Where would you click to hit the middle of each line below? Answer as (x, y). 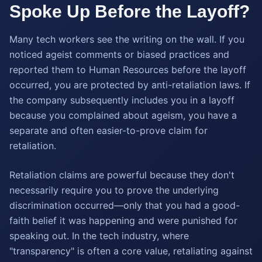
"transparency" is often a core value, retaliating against (131, 251)
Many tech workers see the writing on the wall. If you (127, 39)
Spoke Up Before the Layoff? (130, 11)
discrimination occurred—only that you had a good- (125, 205)
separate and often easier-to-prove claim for (108, 130)
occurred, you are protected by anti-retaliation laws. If (130, 85)
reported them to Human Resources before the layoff (128, 70)
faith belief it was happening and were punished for (123, 220)
